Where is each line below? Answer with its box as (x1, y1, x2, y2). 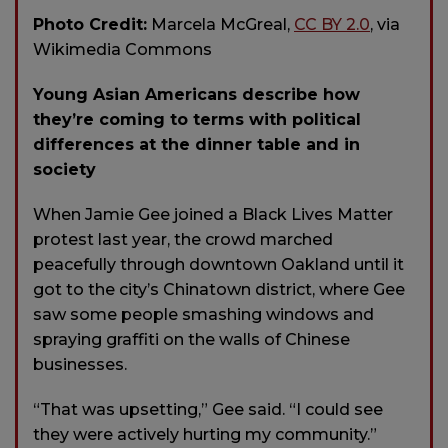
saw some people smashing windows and (33, 304, 374, 324)
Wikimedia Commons (33, 39, 212, 59)
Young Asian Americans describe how (33, 84, 360, 104)
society (33, 159, 96, 179)
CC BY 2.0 (294, 14, 370, 34)
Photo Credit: (33, 14, 147, 34)
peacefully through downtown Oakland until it (33, 254, 404, 274)
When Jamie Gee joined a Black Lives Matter (33, 204, 393, 224)
